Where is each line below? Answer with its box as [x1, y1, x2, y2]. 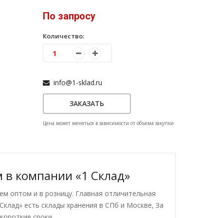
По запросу [42, 10, 95, 22]
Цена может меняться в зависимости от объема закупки [42, 120, 174, 127]
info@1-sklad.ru [49, 78, 102, 87]
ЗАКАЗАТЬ [69, 99, 104, 108]
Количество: [42, 32, 84, 40]
